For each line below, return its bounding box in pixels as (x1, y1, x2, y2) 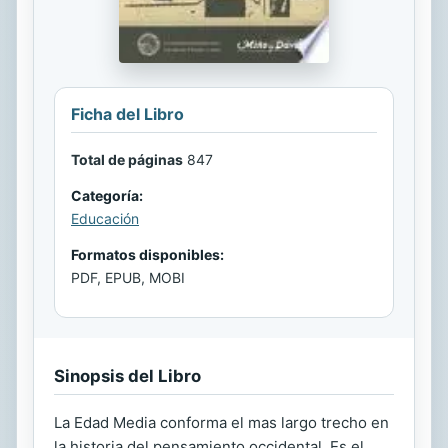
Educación (71, 210, 139, 228)
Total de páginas (71, 151, 183, 169)
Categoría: (71, 187, 143, 205)
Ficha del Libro (71, 104, 184, 125)
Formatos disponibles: (71, 246, 224, 264)
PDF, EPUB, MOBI (71, 269, 185, 287)
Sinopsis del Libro (54, 366, 201, 387)
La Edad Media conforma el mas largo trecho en (54, 413, 389, 433)
